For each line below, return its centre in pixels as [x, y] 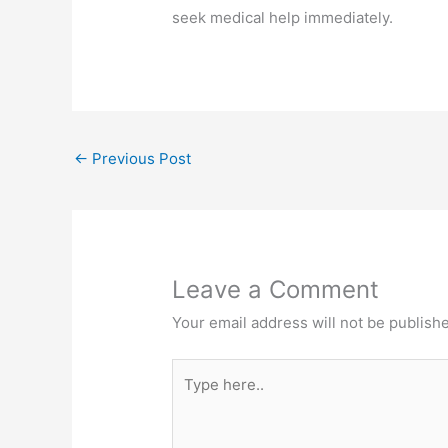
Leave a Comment [276, 290]
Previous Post [139, 159]
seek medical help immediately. [283, 17]
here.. [192, 398]
